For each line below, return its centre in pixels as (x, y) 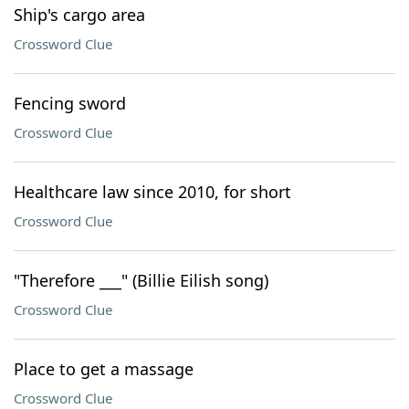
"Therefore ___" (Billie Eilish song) (141, 280)
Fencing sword (70, 103)
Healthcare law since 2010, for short (152, 192)
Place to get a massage (104, 369)
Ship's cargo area (79, 15)
